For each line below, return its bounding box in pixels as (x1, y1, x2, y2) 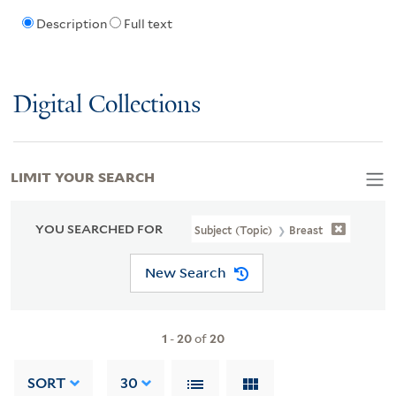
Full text (123, 17, 172, 32)
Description (35, 17, 107, 32)
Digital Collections (13, 91, 201, 119)
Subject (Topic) (194, 223, 276, 237)
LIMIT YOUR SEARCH (11, 165, 155, 186)
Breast (289, 223, 324, 237)
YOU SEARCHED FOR (35, 221, 163, 236)
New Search (144, 263, 226, 282)
